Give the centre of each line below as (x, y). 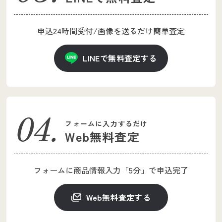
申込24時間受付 (65, 30)
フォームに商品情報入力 (77, 170)
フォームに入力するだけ (107, 123)
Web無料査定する (118, 197)
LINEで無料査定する (120, 58)
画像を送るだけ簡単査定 (141, 30)
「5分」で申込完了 (155, 170)
